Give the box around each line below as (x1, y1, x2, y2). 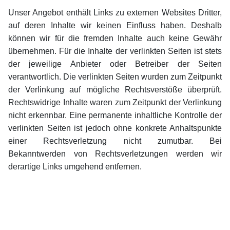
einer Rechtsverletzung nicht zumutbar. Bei (8, 137, 222, 146)
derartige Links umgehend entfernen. (8, 162, 142, 171)
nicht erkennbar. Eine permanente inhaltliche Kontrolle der (8, 111, 222, 120)
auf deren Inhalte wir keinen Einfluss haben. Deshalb (8, 21, 222, 30)
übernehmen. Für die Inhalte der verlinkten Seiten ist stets (8, 47, 222, 56)
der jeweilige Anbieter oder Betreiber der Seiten (8, 60, 222, 69)
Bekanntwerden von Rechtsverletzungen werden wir (8, 149, 222, 159)
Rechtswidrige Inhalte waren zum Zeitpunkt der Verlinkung (8, 98, 222, 107)
